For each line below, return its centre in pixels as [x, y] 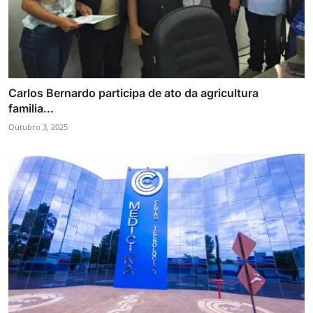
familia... [31, 108]
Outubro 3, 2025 [38, 126]
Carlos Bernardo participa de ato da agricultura [133, 93]
